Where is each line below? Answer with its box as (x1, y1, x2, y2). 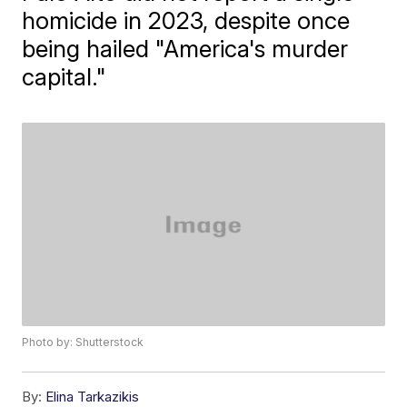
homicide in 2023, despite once (22, 6, 351, 35)
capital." (22, 63, 107, 91)
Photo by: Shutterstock (22, 335, 144, 350)
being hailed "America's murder (22, 35, 349, 63)
